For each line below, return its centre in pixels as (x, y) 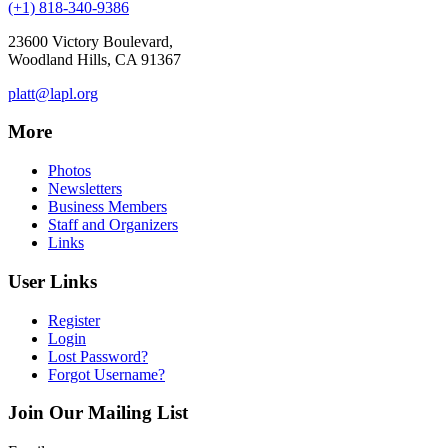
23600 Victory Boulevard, (90, 41)
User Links (52, 281)
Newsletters (85, 189)
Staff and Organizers (113, 225)
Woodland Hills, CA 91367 (94, 59)
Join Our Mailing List (98, 413)
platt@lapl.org (53, 93)
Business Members (107, 207)
